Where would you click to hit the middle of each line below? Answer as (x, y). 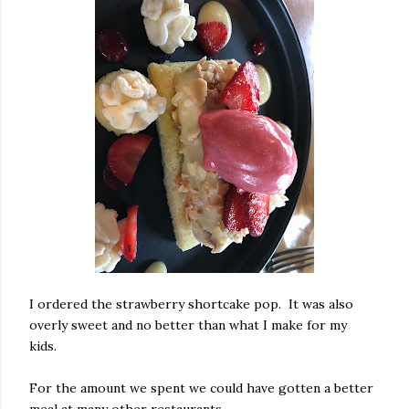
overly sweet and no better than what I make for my (188, 325)
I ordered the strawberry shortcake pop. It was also (191, 304)
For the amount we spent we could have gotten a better (201, 388)
